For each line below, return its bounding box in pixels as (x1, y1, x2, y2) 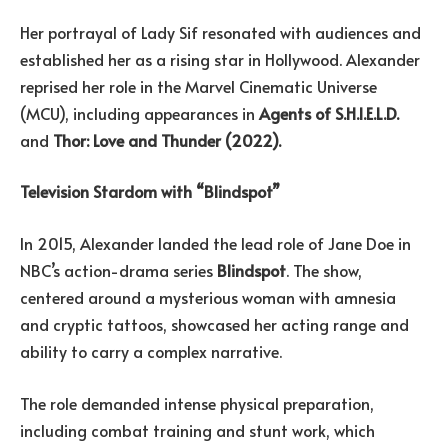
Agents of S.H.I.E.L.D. (259, 101, 399, 124)
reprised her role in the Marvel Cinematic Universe (20, 74, 377, 97)
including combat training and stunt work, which (20, 418, 375, 441)
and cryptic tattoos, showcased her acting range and (20, 312, 409, 335)
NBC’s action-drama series (20, 258, 217, 281)
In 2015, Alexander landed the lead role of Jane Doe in (20, 231, 411, 254)
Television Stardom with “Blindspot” (20, 180, 280, 203)
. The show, (286, 258, 362, 281)
